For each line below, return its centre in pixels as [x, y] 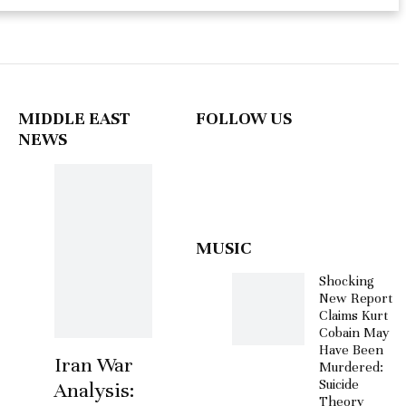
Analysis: [94, 390]
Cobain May [354, 333]
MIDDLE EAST [74, 118]
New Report [356, 298]
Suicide [339, 384]
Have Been [351, 350]
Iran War [94, 365]
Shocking [347, 281]
